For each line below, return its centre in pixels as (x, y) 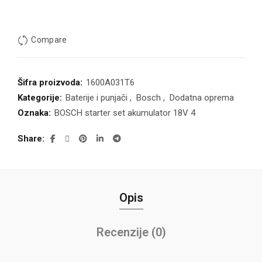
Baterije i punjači (96, 98)
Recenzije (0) (131, 232)
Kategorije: (41, 98)
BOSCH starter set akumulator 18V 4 (125, 113)
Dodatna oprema (202, 98)
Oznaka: (35, 113)
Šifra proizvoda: (51, 83)
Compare (49, 40)
